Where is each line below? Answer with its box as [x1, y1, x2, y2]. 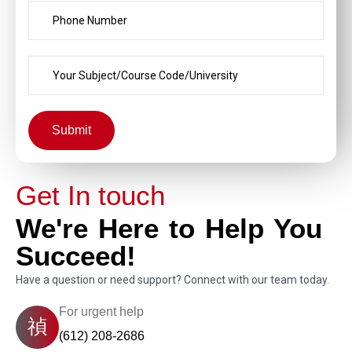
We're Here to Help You [16, 213, 322, 244]
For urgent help [59, 305, 144, 319]
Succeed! [16, 240, 136, 272]
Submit [52, 123, 91, 137]
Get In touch [16, 180, 165, 211]
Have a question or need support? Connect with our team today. [16, 273, 332, 287]
